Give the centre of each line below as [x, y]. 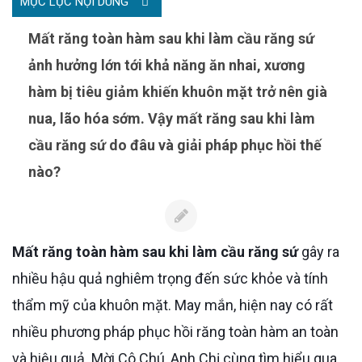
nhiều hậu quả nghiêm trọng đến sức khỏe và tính [170, 279]
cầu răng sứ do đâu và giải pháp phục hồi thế [175, 145]
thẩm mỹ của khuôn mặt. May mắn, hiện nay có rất [173, 305]
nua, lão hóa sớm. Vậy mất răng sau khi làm [172, 119]
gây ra [319, 252]
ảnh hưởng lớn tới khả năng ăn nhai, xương [167, 65]
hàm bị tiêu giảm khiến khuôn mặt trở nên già [178, 92]
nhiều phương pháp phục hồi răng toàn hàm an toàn [175, 332]
